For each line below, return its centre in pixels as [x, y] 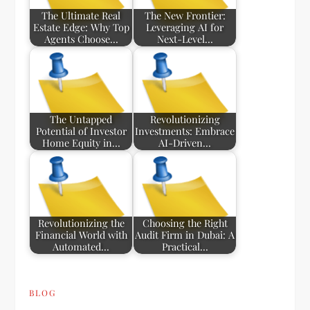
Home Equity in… [81, 143]
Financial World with [81, 235]
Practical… [185, 247]
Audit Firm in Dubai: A [185, 235]
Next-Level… [185, 39]
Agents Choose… [81, 39]
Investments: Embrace [185, 131]
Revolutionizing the [81, 223]
